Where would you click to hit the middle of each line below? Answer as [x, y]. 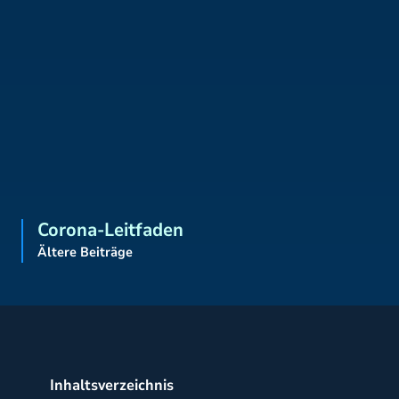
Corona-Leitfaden [110, 230]
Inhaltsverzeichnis [112, 386]
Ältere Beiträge [85, 252]
